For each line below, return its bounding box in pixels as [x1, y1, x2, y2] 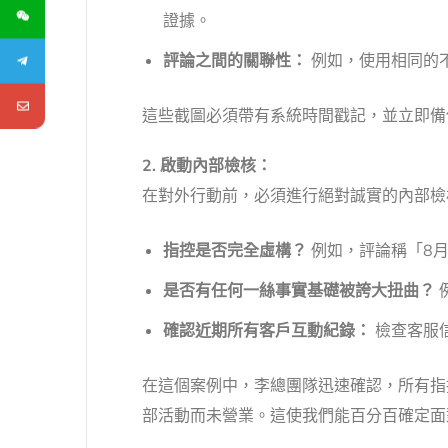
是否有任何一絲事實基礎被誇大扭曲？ [162, 280, 435, 303]
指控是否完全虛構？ [162, 240, 307, 263]
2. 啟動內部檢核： [142, 155, 272, 178]
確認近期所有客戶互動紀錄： [162, 320, 371, 343]
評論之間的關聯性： [162, 50, 307, 73]
